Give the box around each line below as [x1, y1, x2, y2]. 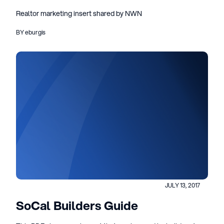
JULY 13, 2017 [165, 181, 200, 189]
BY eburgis [16, 28, 45, 36]
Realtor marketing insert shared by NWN [16, 8, 142, 18]
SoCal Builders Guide [16, 197, 138, 214]
